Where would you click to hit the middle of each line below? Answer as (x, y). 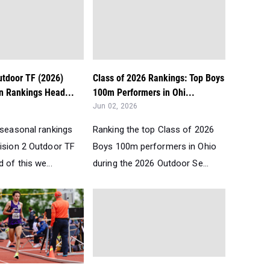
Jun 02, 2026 (115, 106)
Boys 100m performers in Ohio (155, 146)
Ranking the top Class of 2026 (153, 129)
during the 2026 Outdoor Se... (151, 163)
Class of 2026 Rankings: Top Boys (159, 78)
